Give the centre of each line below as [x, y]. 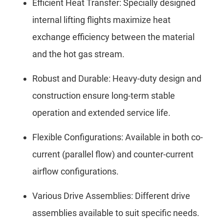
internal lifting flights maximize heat [101, 20]
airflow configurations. [76, 172]
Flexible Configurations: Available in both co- [118, 137]
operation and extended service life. [101, 113]
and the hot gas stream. [78, 54]
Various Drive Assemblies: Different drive [111, 196]
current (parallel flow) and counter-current [113, 154]
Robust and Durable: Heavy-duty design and [117, 79]
